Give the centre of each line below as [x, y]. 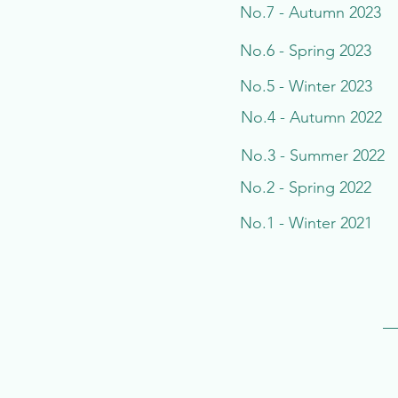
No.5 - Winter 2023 [306, 86]
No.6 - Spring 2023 [306, 51]
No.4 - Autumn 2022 [311, 117]
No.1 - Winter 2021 [306, 223]
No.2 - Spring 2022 [306, 187]
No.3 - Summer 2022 [313, 155]
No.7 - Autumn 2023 [310, 12]
